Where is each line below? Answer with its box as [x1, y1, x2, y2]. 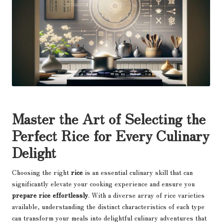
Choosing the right [12, 166, 71, 177]
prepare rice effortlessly [12, 189, 88, 200]
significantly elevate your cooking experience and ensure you [12, 178, 195, 188]
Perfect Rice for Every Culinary [12, 124, 209, 145]
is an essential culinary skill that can [83, 166, 193, 177]
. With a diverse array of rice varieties [88, 189, 205, 200]
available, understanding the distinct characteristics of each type [12, 201, 205, 211]
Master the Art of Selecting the [12, 108, 206, 128]
